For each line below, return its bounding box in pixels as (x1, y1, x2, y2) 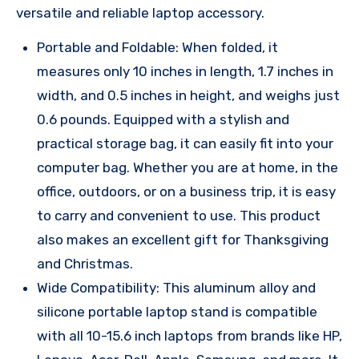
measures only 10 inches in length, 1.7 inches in (37, 63, 333, 80)
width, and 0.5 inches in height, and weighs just (37, 87, 340, 104)
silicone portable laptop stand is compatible (37, 304, 317, 321)
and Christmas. (37, 256, 133, 272)
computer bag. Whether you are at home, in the (37, 159, 338, 176)
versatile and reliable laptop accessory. (16, 5, 264, 22)
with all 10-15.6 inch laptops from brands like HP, (37, 328, 342, 345)
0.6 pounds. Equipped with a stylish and (37, 111, 289, 128)
